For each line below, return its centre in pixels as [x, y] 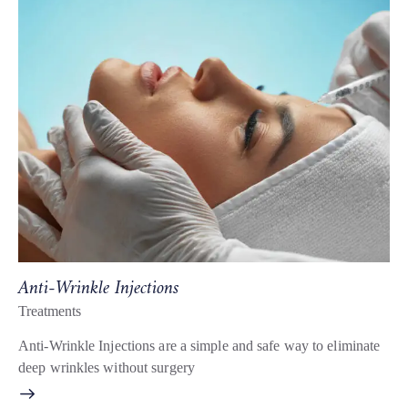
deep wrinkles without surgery [107, 367]
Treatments [50, 311]
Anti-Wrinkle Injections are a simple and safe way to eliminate [199, 345]
